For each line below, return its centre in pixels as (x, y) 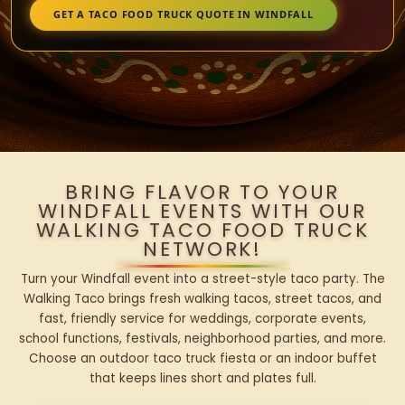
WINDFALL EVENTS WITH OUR (202, 212)
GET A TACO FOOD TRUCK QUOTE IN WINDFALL (184, 14)
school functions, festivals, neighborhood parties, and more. (202, 339)
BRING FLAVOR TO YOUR (202, 193)
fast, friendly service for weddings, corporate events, (202, 319)
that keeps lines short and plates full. (202, 379)
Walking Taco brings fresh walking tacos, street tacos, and (202, 299)
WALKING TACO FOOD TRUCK (202, 231)
